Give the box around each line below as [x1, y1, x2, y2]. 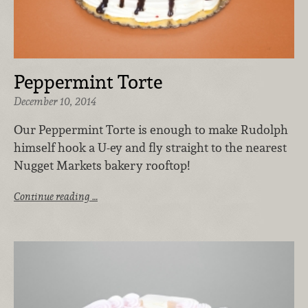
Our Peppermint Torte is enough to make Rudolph [14, 122, 288, 138]
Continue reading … [14, 189, 98, 203]
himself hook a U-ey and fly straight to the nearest [14, 140, 287, 156]
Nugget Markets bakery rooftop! [14, 157, 190, 174]
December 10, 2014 [14, 93, 96, 109]
